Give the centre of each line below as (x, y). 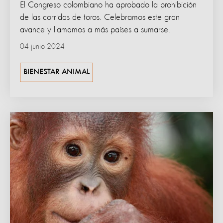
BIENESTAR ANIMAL (56, 72)
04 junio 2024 (42, 47)
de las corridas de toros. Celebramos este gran (100, 18)
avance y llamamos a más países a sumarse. (95, 30)
